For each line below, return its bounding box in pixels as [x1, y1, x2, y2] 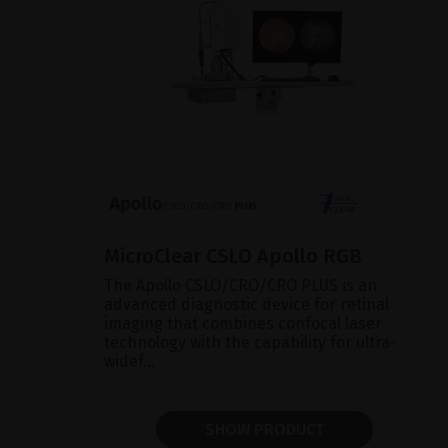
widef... [104, 351, 155, 371]
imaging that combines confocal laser [104, 313, 382, 333]
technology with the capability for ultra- [104, 332, 397, 352]
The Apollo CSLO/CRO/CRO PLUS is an [104, 275, 377, 295]
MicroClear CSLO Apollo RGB [104, 243, 362, 268]
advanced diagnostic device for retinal [104, 294, 389, 314]
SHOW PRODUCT [204, 419, 324, 439]
